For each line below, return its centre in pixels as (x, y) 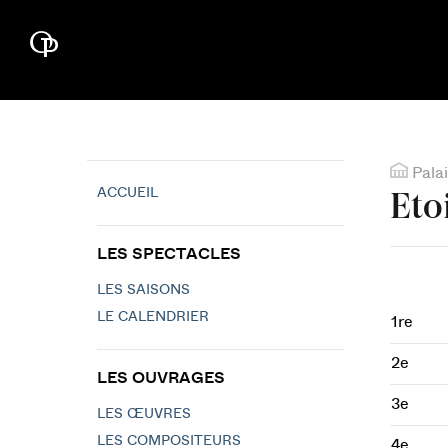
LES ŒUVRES (144, 414)
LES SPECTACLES (169, 254)
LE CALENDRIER (153, 317)
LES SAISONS (143, 290)
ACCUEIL (127, 193)
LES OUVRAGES (161, 378)
